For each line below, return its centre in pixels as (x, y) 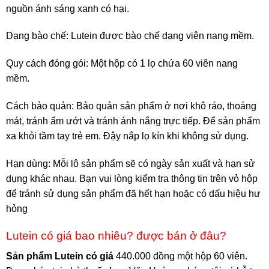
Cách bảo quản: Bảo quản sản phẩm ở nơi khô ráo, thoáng (131, 106)
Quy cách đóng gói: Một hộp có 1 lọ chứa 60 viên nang (122, 64)
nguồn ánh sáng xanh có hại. (68, 8)
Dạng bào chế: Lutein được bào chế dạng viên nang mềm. (130, 36)
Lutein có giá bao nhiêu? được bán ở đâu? (116, 235)
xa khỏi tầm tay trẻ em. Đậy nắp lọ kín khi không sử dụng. (127, 136)
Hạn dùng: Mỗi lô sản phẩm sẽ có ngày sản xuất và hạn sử (131, 163)
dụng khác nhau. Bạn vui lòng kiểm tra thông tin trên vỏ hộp (132, 178)
